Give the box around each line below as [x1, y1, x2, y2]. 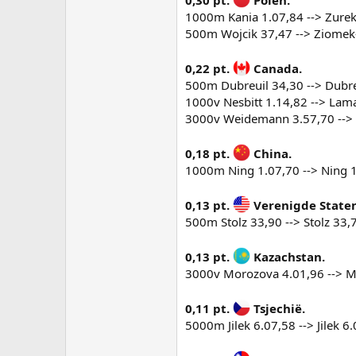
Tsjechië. [250, 300, 305, 316]
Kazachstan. [250, 249, 325, 265]
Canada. [250, 60, 302, 76]
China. [250, 145, 292, 161]
